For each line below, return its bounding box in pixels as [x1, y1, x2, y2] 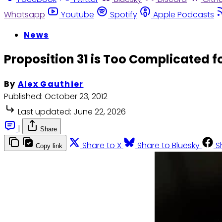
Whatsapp [4, 8, 45, 20]
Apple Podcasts [153, 8, 214, 20]
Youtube [61, 8, 94, 20]
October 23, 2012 [45, 91, 108, 103]
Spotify [110, 8, 137, 20]
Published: [4, 91, 43, 103]
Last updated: [18, 106, 71, 118]
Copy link [36, 142, 62, 150]
